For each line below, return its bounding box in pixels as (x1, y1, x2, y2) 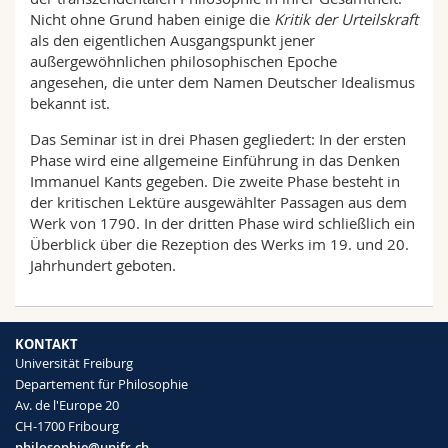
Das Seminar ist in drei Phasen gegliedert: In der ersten (30, 129, 406, 149)
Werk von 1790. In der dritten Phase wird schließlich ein (30, 213, 415, 233)
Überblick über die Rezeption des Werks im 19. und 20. (30, 234, 409, 254)
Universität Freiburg (15, 354, 133, 372)
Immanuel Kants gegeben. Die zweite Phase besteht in (30, 171, 400, 191)
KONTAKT (15, 335, 78, 353)
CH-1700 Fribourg (15, 417, 119, 435)
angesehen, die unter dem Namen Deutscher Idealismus (30, 72, 415, 92)
